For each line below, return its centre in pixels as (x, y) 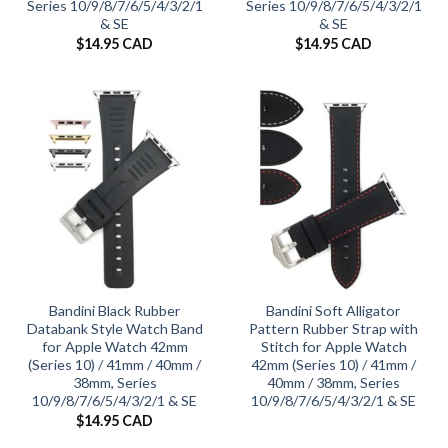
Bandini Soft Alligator (333, 311)
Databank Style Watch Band (114, 329)
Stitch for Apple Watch (333, 347)
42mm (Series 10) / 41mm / (333, 365)
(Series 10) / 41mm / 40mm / (114, 365)
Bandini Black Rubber (114, 311)
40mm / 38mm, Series (333, 383)
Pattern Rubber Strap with (333, 329)
